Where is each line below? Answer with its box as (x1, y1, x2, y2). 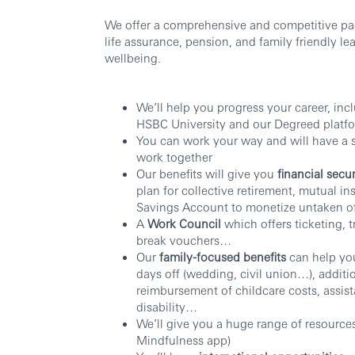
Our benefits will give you (136, 166, 277, 181)
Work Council (147, 216, 221, 231)
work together (136, 149, 212, 165)
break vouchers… (136, 232, 231, 248)
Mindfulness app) (136, 332, 231, 348)
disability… (136, 299, 197, 315)
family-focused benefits (159, 249, 286, 265)
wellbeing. (105, 50, 161, 66)
